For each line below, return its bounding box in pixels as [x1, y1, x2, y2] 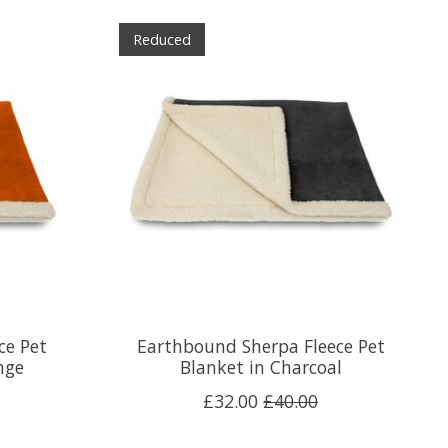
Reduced [132, 29, 191, 50]
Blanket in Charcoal [179, 354, 342, 379]
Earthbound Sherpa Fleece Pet [136, 333, 385, 358]
